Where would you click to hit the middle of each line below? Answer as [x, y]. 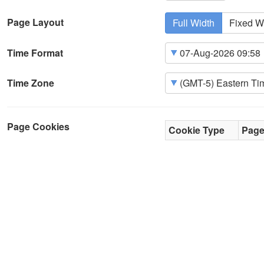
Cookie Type [197, 130]
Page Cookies [38, 127]
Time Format [35, 53]
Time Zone [31, 83]
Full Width [194, 23]
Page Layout [35, 22]
